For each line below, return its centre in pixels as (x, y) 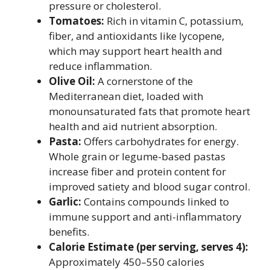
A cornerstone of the (144, 81)
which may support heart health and (136, 51)
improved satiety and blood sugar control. (149, 187)
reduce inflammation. (100, 66)
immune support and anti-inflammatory (145, 217)
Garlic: (65, 202)
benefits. (69, 232)
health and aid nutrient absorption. (133, 127)
